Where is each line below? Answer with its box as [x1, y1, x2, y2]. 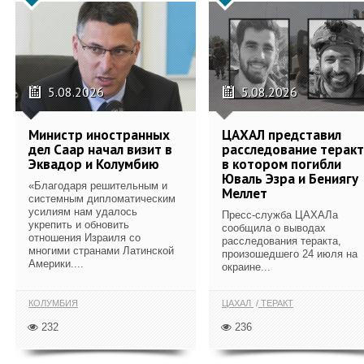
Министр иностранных [28, 125, 170, 144]
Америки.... [28, 257, 84, 270]
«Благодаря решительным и [28, 179, 167, 192]
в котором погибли [222, 154, 341, 173]
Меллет [222, 184, 267, 202]
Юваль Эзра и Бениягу [222, 169, 358, 188]
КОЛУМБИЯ [28, 298, 78, 308]
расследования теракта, [222, 234, 341, 247]
